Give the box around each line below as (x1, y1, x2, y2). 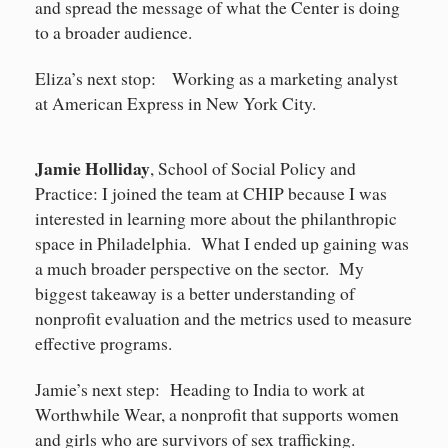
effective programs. (35, 332, 172, 356)
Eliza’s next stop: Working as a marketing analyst (35, 67, 398, 91)
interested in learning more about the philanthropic (35, 207, 397, 231)
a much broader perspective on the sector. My (35, 257, 364, 281)
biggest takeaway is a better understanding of (35, 282, 355, 306)
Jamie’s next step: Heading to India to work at (35, 378, 365, 402)
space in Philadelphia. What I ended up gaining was (35, 232, 409, 256)
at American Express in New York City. (35, 92, 316, 116)
